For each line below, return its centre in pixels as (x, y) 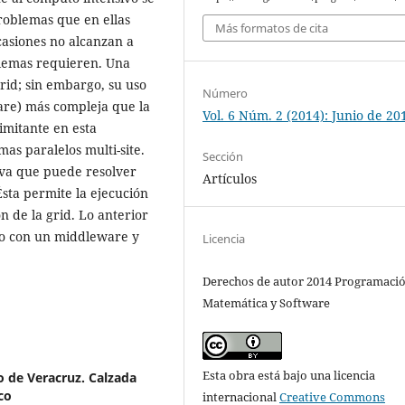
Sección (223, 156)
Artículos (230, 178)
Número (226, 93)
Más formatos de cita (272, 28)
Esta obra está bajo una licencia (289, 375)
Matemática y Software (267, 302)
